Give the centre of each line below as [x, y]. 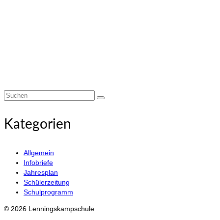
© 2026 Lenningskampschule [49, 209]
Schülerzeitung [47, 182]
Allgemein [39, 153]
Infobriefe [38, 163]
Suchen [15, 95]
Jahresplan [41, 173]
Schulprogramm [48, 192]
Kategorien [38, 124]
